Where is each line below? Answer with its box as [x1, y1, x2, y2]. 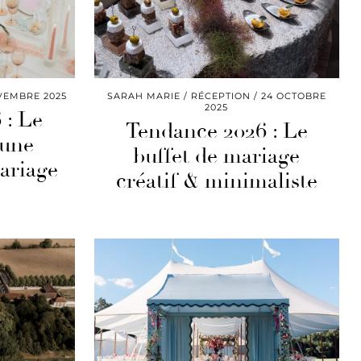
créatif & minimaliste [115, 168, 317, 195]
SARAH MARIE [106, 90, 180, 102]
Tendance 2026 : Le [125, 118, 308, 145]
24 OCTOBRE [260, 90, 326, 102]
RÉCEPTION [190, 90, 251, 102]
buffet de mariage [133, 143, 301, 170]
